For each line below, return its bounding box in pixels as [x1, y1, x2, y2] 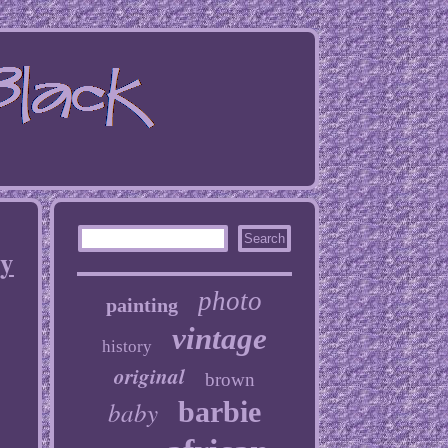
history [101, 337, 152, 356]
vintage [171, 321, 267, 356]
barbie [177, 395, 261, 428]
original [113, 361, 185, 391]
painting [106, 294, 179, 316]
